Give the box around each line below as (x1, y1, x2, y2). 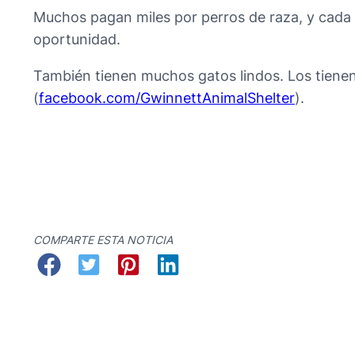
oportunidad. (33, 31, 120, 48)
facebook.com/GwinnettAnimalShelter (39, 90, 295, 106)
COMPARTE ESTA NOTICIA (33, 233, 173, 246)
